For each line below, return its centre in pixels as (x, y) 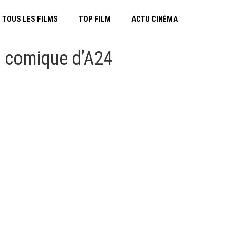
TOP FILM (95, 19)
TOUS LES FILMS (30, 19)
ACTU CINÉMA (155, 19)
